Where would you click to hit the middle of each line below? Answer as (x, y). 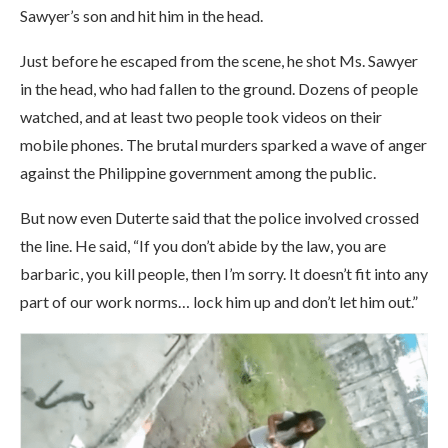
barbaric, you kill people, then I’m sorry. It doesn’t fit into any (224, 273)
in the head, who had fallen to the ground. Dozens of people (219, 88)
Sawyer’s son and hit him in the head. (141, 15)
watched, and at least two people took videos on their (201, 116)
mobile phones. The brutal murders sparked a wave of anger (223, 144)
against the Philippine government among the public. (198, 172)
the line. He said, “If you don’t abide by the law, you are (203, 245)
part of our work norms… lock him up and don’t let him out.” (219, 301)
